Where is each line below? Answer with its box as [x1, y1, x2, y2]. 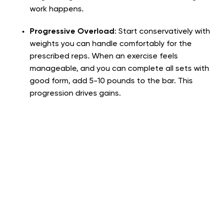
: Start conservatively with [114, 28, 210, 36]
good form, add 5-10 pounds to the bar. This [30, 77, 193, 86]
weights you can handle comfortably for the [30, 40, 192, 49]
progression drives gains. [30, 90, 121, 98]
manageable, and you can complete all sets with [30, 65, 209, 73]
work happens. [30, 5, 84, 14]
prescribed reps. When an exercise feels [30, 53, 178, 61]
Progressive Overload [30, 28, 114, 36]
